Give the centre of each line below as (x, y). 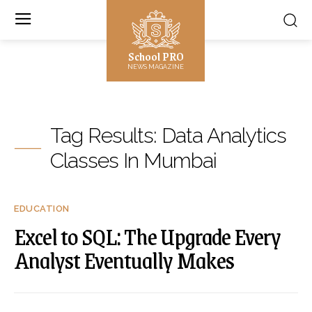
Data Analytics (224, 135)
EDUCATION (42, 209)
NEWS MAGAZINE (156, 67)
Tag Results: (106, 135)
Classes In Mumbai (133, 161)
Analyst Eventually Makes (124, 260)
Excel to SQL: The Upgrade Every (147, 236)
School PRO (156, 56)
